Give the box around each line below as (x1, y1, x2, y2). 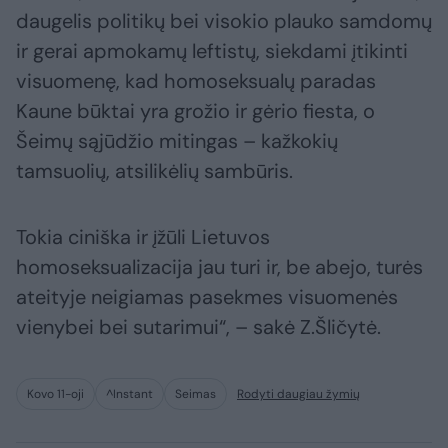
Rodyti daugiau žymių (237, 386, 360, 403)
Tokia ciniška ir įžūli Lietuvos (16, 224, 270, 251)
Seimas (175, 386, 216, 403)
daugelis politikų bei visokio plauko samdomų (16, 8, 432, 35)
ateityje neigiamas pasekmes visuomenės (16, 284, 398, 311)
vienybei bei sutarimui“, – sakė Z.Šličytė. (16, 314, 381, 341)
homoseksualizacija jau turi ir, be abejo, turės (16, 254, 423, 281)
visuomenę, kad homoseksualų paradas (16, 68, 376, 95)
